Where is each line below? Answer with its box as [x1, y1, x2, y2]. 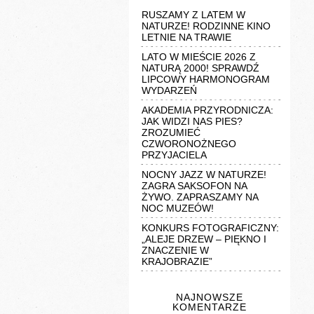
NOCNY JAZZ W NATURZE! [142, 169, 267, 181]
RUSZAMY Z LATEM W [142, 9, 246, 21]
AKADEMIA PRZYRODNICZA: [142, 104, 274, 116]
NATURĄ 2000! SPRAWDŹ [142, 62, 260, 74]
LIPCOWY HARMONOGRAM [142, 74, 271, 86]
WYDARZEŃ [142, 85, 198, 97]
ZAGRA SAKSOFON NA [142, 180, 247, 192]
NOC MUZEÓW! [142, 203, 214, 214]
